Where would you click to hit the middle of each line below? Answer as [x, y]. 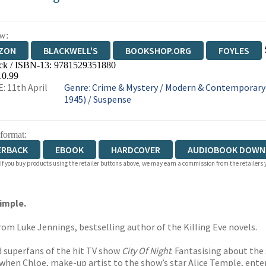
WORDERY [203, 69]
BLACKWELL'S [70, 50]
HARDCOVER [135, 150]
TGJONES [136, 69]
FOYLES [234, 50]
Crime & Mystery [125, 87]
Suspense [113, 99]
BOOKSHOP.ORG [158, 50]
